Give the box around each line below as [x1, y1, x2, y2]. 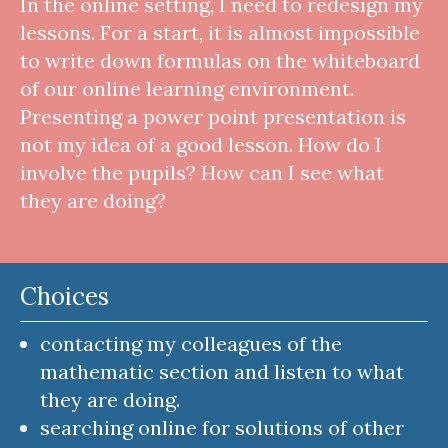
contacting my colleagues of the [40, 330, 342, 356]
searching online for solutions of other [40, 414, 404, 440]
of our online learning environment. [20, 75, 354, 101]
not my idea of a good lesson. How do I [20, 131, 382, 157]
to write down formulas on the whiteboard [20, 47, 420, 73]
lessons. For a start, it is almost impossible [20, 19, 420, 45]
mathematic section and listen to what [40, 358, 404, 384]
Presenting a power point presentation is [20, 103, 406, 129]
